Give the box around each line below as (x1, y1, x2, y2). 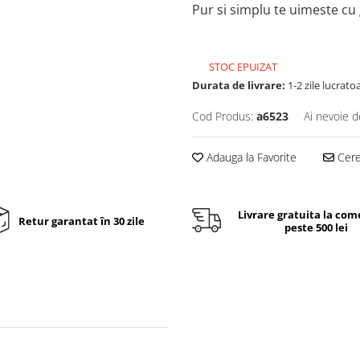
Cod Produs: (192, 108, 253, 124)
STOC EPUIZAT (207, 59, 277, 74)
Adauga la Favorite (203, 149, 297, 165)
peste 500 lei (284, 219, 348, 235)
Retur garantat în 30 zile (18, 213, 145, 228)
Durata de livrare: (192, 78, 285, 92)
